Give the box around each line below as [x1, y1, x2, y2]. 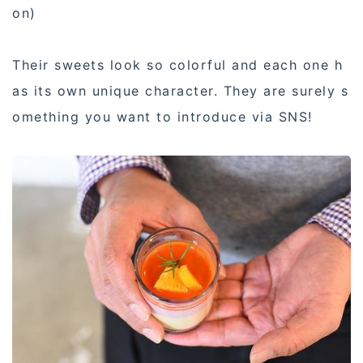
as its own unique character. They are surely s [12, 82, 348, 99]
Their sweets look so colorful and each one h [12, 56, 343, 73]
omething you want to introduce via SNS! [12, 108, 313, 125]
